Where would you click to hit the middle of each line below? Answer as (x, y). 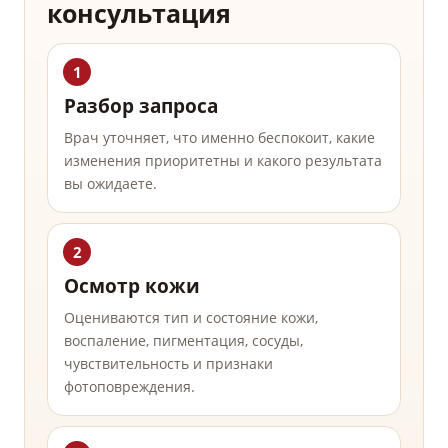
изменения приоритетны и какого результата (223, 161)
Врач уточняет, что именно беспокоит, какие (219, 138)
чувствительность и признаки (168, 364)
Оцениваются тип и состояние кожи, (191, 318)
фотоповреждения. (129, 387)
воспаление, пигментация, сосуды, (183, 341)
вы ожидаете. (110, 184)
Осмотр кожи (132, 286)
